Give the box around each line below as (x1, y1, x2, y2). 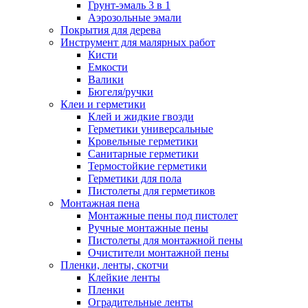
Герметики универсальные (88, 122, 213, 135)
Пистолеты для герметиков (88, 184, 215, 197)
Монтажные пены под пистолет (88, 209, 238, 221)
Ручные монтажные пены (88, 221, 208, 234)
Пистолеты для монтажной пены (88, 234, 243, 246)
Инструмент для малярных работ (60, 36, 215, 48)
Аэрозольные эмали (88, 11, 181, 23)
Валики (88, 73, 124, 85)
